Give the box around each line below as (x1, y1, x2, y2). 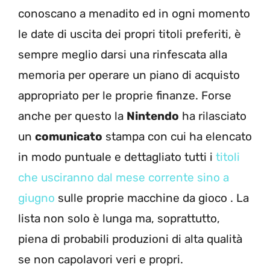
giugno (18, 190, 55, 205)
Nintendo (127, 108, 179, 123)
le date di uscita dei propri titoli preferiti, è (18, 27, 241, 41)
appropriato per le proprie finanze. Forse (18, 88, 231, 102)
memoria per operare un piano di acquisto (18, 67, 240, 82)
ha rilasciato (179, 108, 246, 123)
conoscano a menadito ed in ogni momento (18, 6, 250, 20)
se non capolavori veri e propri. (18, 252, 183, 266)
